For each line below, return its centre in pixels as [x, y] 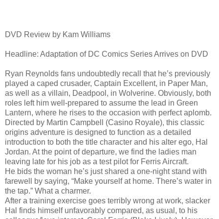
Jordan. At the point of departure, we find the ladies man [101, 152]
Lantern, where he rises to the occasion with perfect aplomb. [108, 112]
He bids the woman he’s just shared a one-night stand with [106, 171]
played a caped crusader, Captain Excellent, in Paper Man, [106, 83]
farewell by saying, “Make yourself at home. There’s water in [108, 181]
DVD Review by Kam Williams [58, 34]
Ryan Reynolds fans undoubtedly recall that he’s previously [108, 73]
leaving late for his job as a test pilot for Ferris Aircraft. [97, 161]
